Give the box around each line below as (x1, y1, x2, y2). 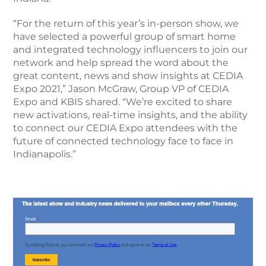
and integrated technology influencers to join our (13, 44, 248, 55)
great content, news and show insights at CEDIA (13, 70, 243, 81)
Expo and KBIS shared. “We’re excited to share (13, 96, 233, 107)
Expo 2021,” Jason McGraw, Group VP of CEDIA (13, 83, 229, 94)
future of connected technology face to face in (13, 135, 234, 147)
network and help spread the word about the (13, 57, 229, 68)
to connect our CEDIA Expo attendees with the (13, 122, 238, 134)
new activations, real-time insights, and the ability (13, 109, 248, 121)
